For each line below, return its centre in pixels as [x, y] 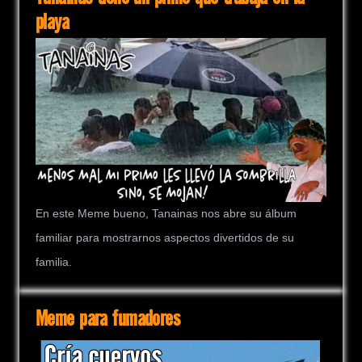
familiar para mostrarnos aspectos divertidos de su [165, 238]
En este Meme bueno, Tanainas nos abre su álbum [166, 213]
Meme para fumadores [108, 319]
